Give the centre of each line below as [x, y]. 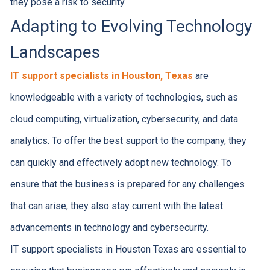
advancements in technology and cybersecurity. [109, 228]
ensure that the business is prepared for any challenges [127, 184]
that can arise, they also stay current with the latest [116, 206]
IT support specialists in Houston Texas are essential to [128, 249]
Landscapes [55, 52]
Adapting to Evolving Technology [131, 26]
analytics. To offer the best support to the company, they [128, 141]
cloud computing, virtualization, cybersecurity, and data [124, 119]
